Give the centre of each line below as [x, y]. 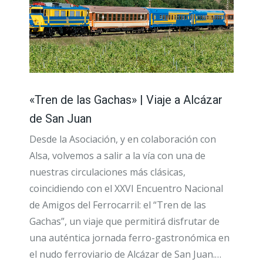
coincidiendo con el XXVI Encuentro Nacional [126, 188]
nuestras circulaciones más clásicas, [107, 172]
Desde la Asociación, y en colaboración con [123, 139]
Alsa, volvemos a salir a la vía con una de [117, 155]
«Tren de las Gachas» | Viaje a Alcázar [126, 100]
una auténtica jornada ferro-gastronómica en [129, 237]
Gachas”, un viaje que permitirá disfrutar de [124, 221]
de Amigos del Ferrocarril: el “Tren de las [118, 205]
